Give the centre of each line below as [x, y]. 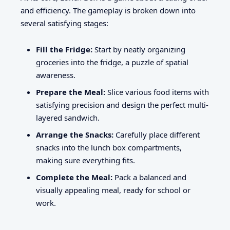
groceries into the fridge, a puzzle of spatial [112, 62]
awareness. [56, 75]
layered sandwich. [68, 117]
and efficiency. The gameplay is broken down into [108, 11]
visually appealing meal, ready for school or [113, 190]
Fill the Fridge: [64, 49]
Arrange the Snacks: [75, 134]
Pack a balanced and [149, 177]
